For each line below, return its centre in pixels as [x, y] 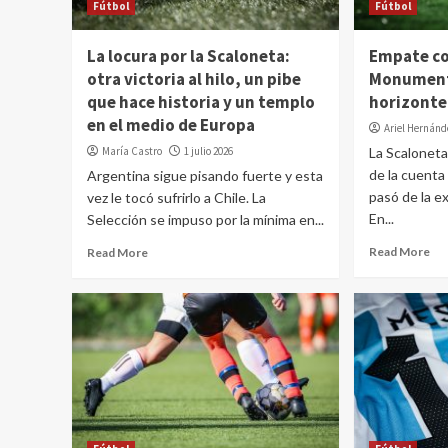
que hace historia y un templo [201, 102]
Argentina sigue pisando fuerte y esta [205, 175]
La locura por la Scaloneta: [188, 56]
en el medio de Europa [171, 125]
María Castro [132, 151]
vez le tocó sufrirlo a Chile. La [176, 197]
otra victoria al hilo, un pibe [194, 79]
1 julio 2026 [208, 151]
